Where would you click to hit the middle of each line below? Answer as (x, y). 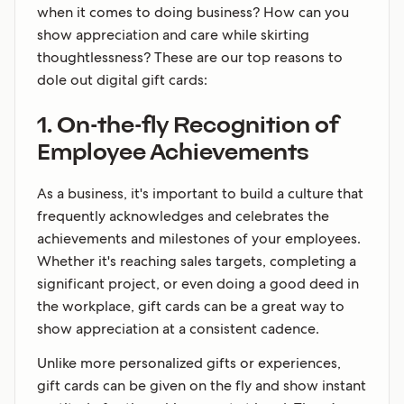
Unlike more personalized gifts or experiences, (189, 363)
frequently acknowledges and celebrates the (183, 216)
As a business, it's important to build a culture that (200, 193)
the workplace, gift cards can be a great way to (191, 306)
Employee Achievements (173, 153)
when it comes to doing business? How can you (193, 12)
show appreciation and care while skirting (173, 34)
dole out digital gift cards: (122, 79)
